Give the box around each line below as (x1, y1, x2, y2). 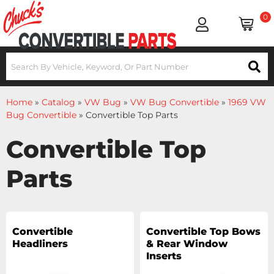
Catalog (42, 97, 75, 108)
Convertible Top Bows (146, 226, 261, 237)
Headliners (12, 238, 68, 250)
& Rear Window (146, 238, 228, 250)
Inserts (146, 250, 182, 262)
